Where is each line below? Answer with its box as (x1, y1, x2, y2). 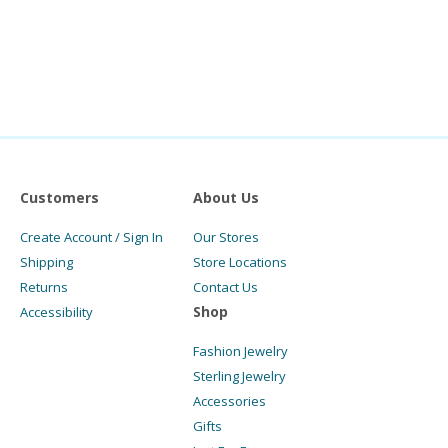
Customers (20, 187, 99, 207)
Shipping (20, 252, 73, 271)
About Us (193, 187, 259, 207)
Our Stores (193, 227, 259, 246)
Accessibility (20, 302, 93, 321)
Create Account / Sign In (20, 227, 163, 246)
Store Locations (193, 252, 287, 271)
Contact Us (193, 277, 258, 296)
